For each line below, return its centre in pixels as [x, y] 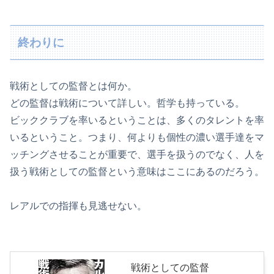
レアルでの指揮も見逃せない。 [78, 206]
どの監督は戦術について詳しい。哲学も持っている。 [127, 103]
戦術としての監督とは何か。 [73, 86]
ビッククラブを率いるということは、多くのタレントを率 [137, 120]
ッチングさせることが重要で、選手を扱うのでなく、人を [137, 154]
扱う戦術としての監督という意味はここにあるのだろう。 [137, 171]
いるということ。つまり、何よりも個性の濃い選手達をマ [137, 137]
